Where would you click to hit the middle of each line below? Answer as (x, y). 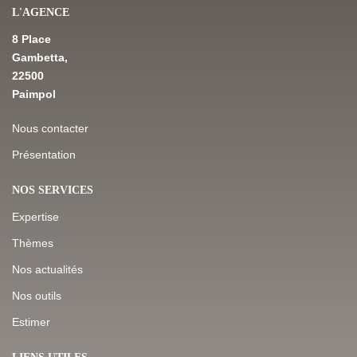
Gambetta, (40, 57)
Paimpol (34, 94)
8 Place (31, 39)
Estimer (31, 322)
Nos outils (37, 295)
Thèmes (33, 243)
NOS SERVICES (53, 190)
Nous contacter (50, 128)
